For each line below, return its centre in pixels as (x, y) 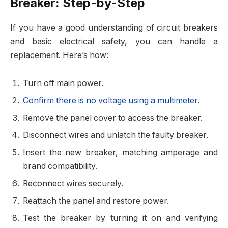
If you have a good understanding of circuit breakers (114, 27)
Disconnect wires (56, 135)
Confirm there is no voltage (76, 101)
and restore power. (132, 201)
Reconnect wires (55, 184)
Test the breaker (57, 218)
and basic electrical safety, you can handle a (114, 41)
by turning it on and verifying (154, 218)
